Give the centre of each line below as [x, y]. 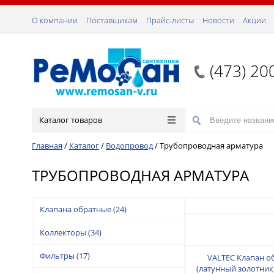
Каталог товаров [71, 120]
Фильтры [57, 255]
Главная [47, 146]
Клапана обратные [76, 209]
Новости [218, 20]
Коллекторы [63, 232]
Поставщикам [112, 20]
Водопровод [129, 146]
